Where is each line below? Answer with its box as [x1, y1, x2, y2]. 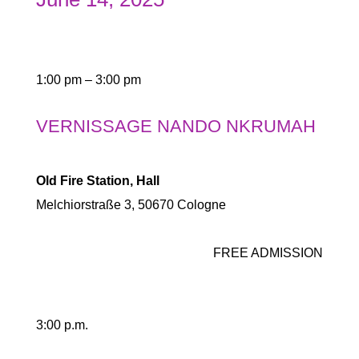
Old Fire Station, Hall [35, 174, 159, 188]
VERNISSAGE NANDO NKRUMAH [35, 116, 316, 136]
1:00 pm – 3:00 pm [35, 73, 141, 87]
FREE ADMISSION [213, 246, 324, 260]
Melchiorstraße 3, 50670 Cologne [35, 198, 226, 212]
